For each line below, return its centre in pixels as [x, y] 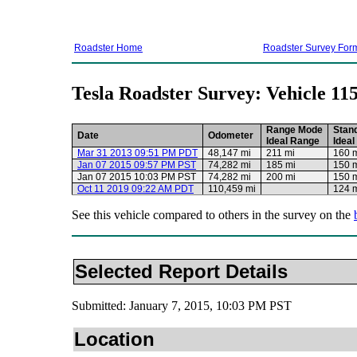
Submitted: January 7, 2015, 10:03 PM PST [182, 306]
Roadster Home [108, 48]
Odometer [231, 136]
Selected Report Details [181, 272]
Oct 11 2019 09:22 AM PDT [135, 189]
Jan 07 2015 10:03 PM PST [137, 177]
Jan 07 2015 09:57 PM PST [137, 165]
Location [114, 339]
